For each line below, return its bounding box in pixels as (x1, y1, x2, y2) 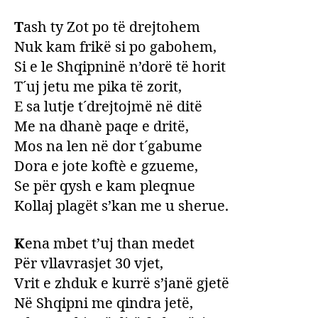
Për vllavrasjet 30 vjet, (14, 254, 163, 273)
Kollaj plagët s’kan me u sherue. (14, 197, 229, 215)
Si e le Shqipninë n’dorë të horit (14, 57, 226, 76)
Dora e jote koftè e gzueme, (14, 157, 198, 175)
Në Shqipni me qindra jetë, (14, 294, 193, 312)
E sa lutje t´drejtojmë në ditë (14, 97, 202, 116)
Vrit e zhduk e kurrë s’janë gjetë (14, 274, 229, 292)
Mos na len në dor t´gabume (14, 137, 202, 155)
